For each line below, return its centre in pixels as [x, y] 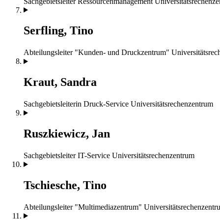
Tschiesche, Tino [65, 185]
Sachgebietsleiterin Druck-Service [76, 104]
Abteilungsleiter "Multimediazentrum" [83, 207]
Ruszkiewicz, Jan [67, 134]
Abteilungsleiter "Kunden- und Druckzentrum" [96, 53]
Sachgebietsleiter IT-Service [67, 155]
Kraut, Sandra [60, 82]
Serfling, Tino [58, 31]
